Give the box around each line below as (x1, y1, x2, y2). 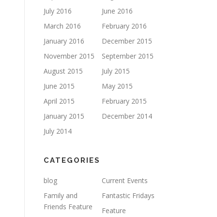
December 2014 (102, 111, 152, 121)
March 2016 (44, 21, 81, 31)
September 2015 (102, 51, 154, 61)
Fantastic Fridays (102, 191, 155, 200)
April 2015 (44, 96, 75, 106)
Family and (44, 191, 77, 200)
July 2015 (102, 66, 130, 76)
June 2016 (102, 6, 133, 15)
